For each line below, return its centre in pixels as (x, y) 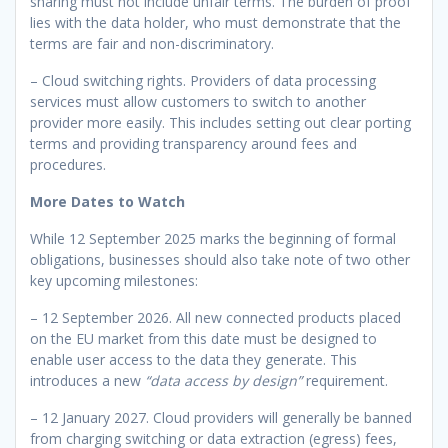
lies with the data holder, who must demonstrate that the (215, 22)
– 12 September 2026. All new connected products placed (215, 317)
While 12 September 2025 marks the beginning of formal (213, 238)
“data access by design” (223, 380)
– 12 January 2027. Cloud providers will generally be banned (221, 417)
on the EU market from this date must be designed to (203, 338)
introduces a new (87, 380)
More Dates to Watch (107, 201)
